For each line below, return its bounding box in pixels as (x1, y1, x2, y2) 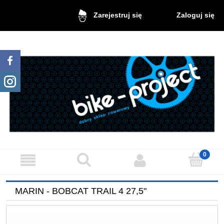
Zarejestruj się (93, 11, 142, 19)
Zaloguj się (176, 10, 215, 19)
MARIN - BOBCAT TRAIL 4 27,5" (15, 185, 146, 196)
